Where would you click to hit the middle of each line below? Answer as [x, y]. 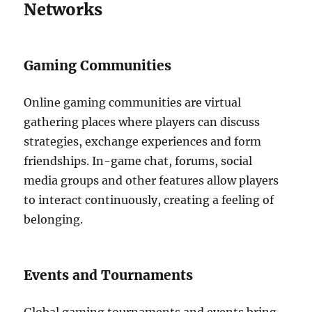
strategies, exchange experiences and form [143, 141]
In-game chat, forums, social [172, 161]
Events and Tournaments [109, 275]
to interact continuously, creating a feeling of [149, 200]
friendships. [57, 161]
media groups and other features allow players [151, 180]
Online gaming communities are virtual [133, 102]
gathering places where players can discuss [142, 122]
